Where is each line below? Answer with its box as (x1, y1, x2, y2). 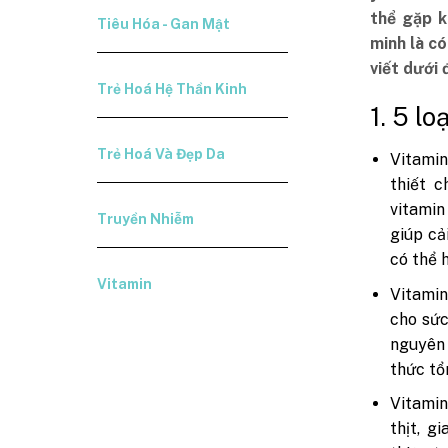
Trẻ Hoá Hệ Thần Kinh (97, 81, 248, 97)
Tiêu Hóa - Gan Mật (97, 16, 231, 32)
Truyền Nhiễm (97, 211, 195, 227)
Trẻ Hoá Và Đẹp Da (97, 146, 226, 162)
